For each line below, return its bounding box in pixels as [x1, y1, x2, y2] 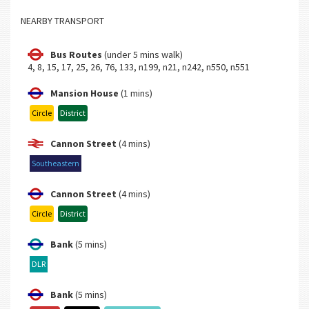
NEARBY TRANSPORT [21, 14, 104, 28]
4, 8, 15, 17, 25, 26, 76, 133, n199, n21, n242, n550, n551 [28, 61, 250, 74]
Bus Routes [50, 48, 102, 61]
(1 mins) [121, 87, 152, 100]
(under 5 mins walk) [102, 48, 183, 61]
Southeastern [32, 158, 79, 169]
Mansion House [50, 87, 121, 100]
